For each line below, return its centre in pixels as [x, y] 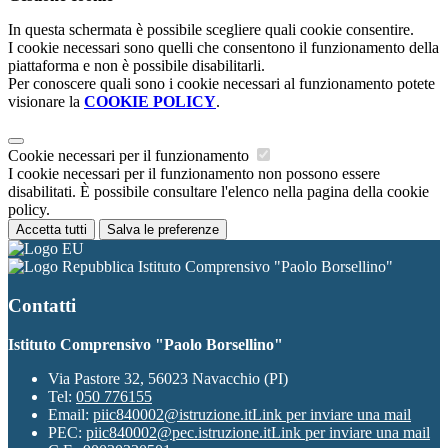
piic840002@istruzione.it [172, 414]
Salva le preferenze [163, 230]
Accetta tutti [51, 230]
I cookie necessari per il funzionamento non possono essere [194, 174]
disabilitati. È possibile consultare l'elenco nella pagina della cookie [218, 192]
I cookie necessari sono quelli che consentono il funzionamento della [223, 48]
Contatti [42, 306]
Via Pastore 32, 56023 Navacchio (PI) [168, 378]
